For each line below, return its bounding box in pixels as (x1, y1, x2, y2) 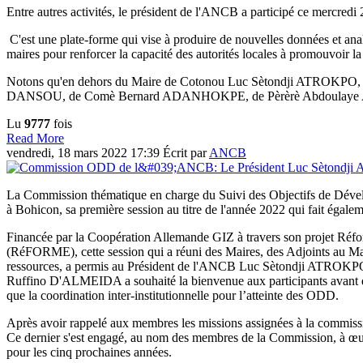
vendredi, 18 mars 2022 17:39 (6, 146, 163, 160)
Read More (6, 131, 64, 146)
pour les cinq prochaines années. (6, 345, 172, 360)
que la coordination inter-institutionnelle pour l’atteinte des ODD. (6, 288, 339, 303)
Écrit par (163, 146, 209, 160)
